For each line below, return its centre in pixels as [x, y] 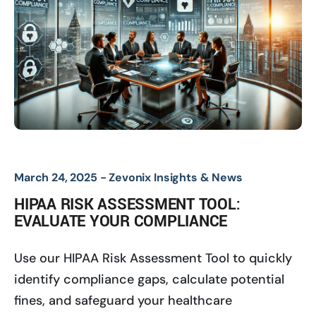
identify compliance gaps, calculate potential [149, 279]
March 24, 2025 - [62, 177]
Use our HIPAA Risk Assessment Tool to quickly [153, 258]
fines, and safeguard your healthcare [123, 300]
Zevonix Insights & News [176, 177]
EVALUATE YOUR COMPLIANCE [121, 221]
